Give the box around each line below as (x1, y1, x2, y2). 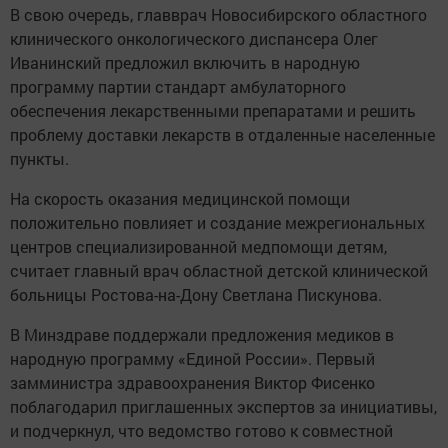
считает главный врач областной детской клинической (10, 260, 428, 281)
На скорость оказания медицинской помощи (10, 188, 350, 209)
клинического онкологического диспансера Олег (10, 28, 378, 49)
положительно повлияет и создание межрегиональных (10, 212, 425, 233)
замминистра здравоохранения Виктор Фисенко (10, 372, 375, 393)
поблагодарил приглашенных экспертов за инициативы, (10, 396, 437, 417)
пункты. (10, 148, 69, 169)
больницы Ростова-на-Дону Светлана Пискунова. (10, 284, 382, 305)
